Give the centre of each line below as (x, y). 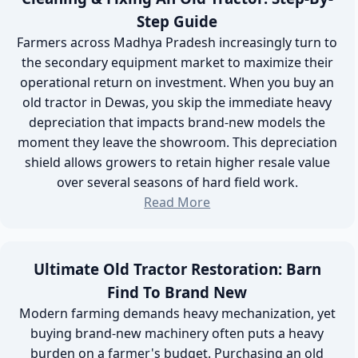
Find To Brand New (177, 292)
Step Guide (177, 21)
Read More (177, 202)
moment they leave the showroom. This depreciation (177, 142)
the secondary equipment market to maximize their (177, 62)
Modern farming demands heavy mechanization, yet (177, 313)
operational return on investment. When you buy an (177, 82)
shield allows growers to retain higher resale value (177, 162)
